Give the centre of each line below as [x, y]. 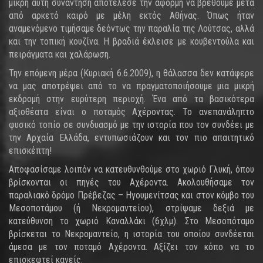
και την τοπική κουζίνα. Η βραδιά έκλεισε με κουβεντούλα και [131, 41]
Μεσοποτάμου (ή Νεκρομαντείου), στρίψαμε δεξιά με [131, 208]
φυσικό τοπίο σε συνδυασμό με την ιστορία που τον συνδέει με [131, 125]
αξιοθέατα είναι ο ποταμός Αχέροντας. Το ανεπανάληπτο [131, 112]
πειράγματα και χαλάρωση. [60, 54]
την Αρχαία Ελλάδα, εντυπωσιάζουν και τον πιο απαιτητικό [131, 138]
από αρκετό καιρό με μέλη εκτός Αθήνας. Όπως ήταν [131, 16]
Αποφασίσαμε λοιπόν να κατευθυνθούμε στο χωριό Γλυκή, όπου [131, 169]
